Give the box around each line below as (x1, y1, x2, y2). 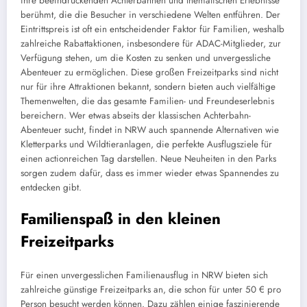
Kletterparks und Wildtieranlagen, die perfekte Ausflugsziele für (21, 137, 272, 151)
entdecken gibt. (21, 180, 82, 194)
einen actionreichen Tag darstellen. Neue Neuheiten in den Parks (21, 151, 276, 165)
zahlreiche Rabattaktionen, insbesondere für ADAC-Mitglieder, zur (21, 36, 281, 50)
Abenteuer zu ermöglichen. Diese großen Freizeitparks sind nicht (21, 65, 278, 79)
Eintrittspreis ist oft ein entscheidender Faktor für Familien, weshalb (21, 22, 284, 36)
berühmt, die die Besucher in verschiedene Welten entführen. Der (21, 8, 280, 21)
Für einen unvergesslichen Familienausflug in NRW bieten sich (21, 269, 268, 282)
